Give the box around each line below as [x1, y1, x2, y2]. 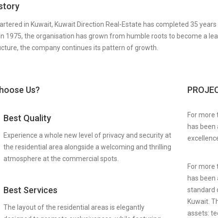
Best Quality [3, 113, 51, 123]
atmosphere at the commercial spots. [3, 155, 119, 163]
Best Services [3, 185, 57, 195]
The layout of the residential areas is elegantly [3, 203, 145, 211]
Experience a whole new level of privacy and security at [3, 131, 171, 139]
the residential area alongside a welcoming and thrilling [3, 143, 171, 151]
